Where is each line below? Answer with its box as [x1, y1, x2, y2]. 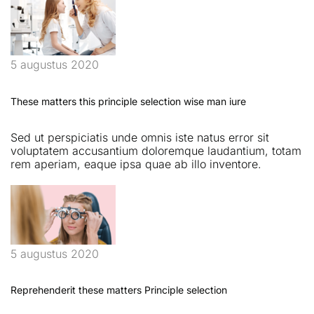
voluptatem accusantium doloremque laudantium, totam [11, 143, 301, 158]
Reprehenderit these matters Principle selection [11, 284, 227, 296]
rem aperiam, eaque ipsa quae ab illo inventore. [11, 156, 261, 171]
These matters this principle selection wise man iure [11, 95, 246, 108]
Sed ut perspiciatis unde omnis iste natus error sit [11, 130, 269, 144]
